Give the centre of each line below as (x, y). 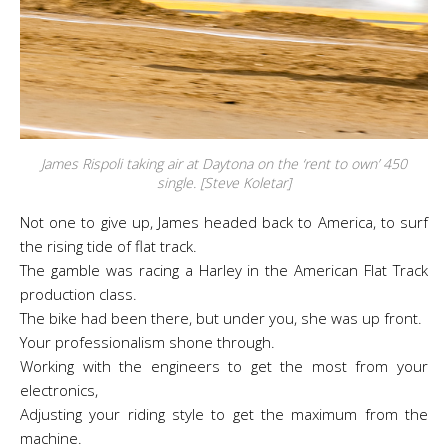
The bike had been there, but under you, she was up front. (221, 318)
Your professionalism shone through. (147, 342)
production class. (78, 294)
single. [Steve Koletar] (224, 182)
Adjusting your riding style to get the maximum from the (224, 414)
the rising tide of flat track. (108, 246)
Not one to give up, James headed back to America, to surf (224, 222)
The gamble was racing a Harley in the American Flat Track (224, 270)
